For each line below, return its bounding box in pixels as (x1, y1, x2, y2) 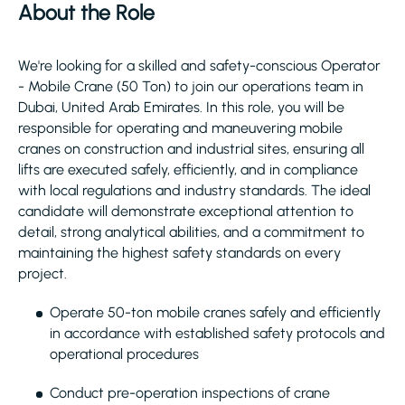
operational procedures (50, 345, 199, 363)
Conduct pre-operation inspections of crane (50, 384, 330, 401)
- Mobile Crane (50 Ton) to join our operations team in (18, 78, 363, 95)
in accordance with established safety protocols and (50, 325, 385, 342)
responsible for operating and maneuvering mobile (18, 119, 343, 137)
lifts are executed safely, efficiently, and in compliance (18, 161, 358, 178)
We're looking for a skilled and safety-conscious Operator (18, 57, 381, 74)
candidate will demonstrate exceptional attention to (18, 202, 353, 220)
